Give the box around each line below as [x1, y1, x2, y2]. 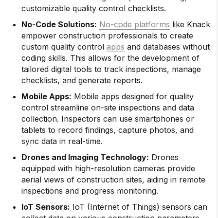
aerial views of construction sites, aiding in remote [21, 175, 205, 184]
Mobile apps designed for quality [72, 91, 194, 101]
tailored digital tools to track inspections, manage [21, 64, 201, 74]
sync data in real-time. [21, 136, 103, 146]
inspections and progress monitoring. [21, 186, 158, 196]
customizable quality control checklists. [21, 3, 166, 13]
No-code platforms [99, 19, 170, 29]
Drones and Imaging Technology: [21, 152, 149, 162]
